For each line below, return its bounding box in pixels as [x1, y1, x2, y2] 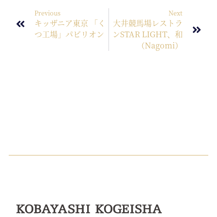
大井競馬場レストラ [113, 17, 183, 29]
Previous [34, 8, 61, 17]
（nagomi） [137, 39, 183, 51]
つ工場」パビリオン [34, 28, 104, 40]
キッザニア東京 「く [34, 17, 106, 29]
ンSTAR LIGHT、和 [112, 28, 183, 40]
